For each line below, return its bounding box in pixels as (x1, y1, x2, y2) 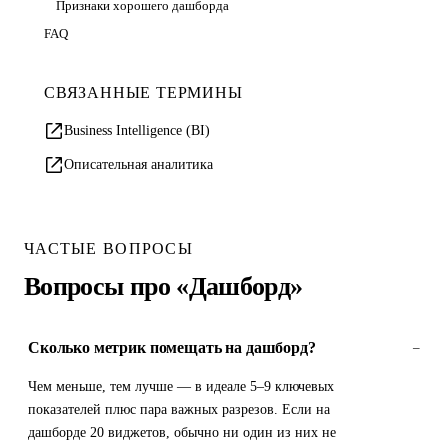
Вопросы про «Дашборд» (24, 272, 303, 301)
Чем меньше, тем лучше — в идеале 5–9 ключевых (28, 379, 334, 394)
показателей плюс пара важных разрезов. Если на (28, 402, 330, 417)
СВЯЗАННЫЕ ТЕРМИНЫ (44, 84, 243, 101)
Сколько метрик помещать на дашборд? (28, 339, 316, 356)
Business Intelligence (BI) (64, 123, 210, 138)
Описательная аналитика (64, 157, 213, 172)
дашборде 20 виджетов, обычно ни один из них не (28, 425, 336, 440)
